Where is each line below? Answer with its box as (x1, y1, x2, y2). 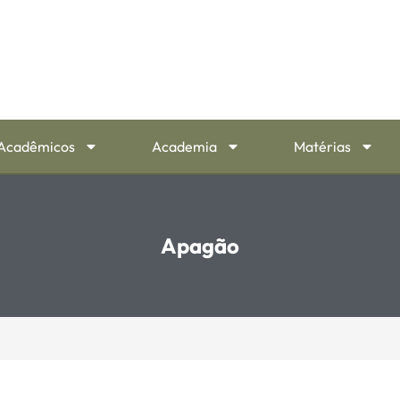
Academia (151, 137, 217, 156)
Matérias (293, 137, 351, 156)
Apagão (161, 232, 239, 260)
